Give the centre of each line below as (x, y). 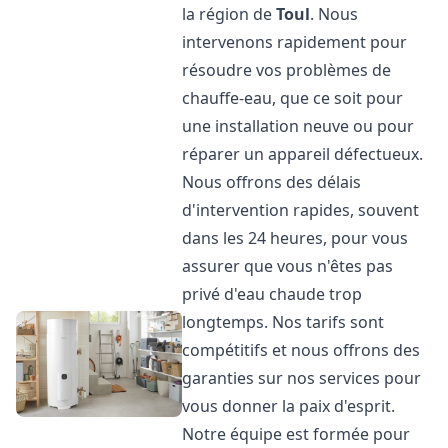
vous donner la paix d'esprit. (289, 406)
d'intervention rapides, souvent (301, 210)
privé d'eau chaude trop (272, 294)
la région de (229, 14)
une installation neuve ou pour (298, 126)
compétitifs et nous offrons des (301, 350)
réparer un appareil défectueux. (303, 154)
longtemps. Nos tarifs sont (283, 322)
